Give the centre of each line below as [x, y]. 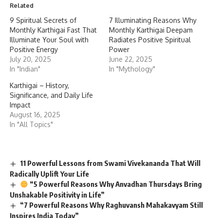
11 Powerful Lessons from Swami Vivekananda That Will [110, 163]
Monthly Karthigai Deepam [151, 30]
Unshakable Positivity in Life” [57, 194]
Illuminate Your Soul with [49, 40]
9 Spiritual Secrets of [43, 20]
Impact [20, 105]
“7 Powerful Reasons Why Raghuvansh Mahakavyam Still [112, 205]
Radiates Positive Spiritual [150, 40]
